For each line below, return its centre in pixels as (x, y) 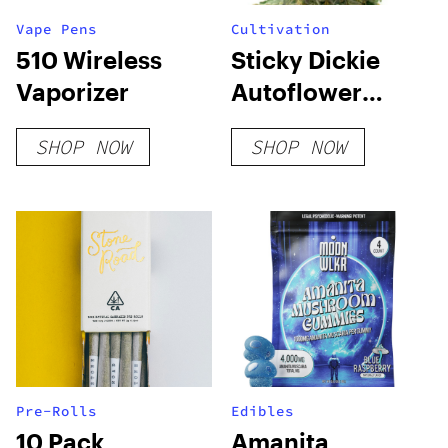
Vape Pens (56, 29)
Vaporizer (72, 91)
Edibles (263, 411)
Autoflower (297, 91)
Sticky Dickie (306, 59)
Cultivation (281, 29)
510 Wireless (89, 59)
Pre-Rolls (56, 411)
